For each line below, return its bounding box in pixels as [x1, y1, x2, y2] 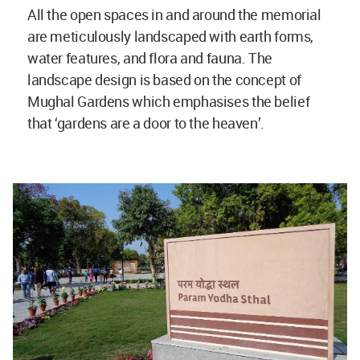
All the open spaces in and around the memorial [27, 4, 321, 24]
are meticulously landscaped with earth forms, [27, 26, 313, 46]
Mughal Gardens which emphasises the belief [27, 91, 310, 111]
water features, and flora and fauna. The [27, 47, 272, 67]
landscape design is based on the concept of [27, 69, 301, 89]
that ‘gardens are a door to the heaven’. [27, 112, 264, 133]
